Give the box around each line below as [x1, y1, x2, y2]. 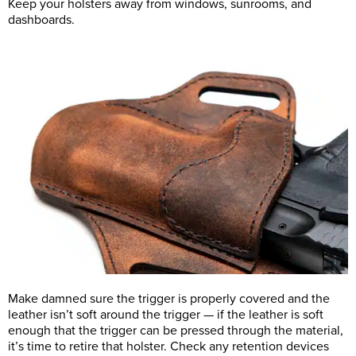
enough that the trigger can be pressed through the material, [8, 323, 343, 339]
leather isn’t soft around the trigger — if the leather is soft [8, 307, 323, 323]
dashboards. [8, 12, 75, 29]
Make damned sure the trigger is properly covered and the [8, 291, 330, 308]
